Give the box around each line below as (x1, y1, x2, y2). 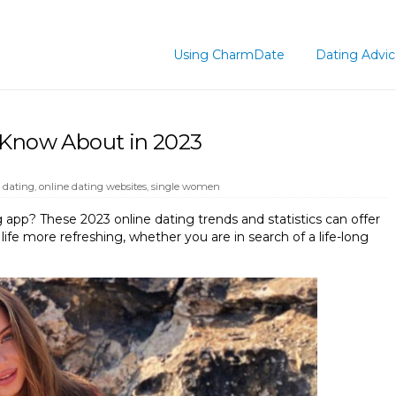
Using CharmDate (173, 47, 285, 63)
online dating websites (39, 179, 147, 193)
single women (151, 179, 220, 193)
